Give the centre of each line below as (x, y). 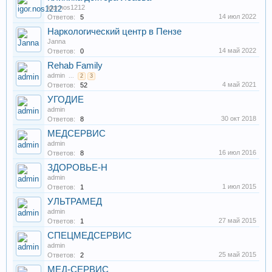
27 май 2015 (237, 220)
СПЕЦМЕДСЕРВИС (90, 236)
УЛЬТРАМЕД (75, 202)
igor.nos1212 (66, 7)
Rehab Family (75, 66)
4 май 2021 (239, 84)
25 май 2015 (237, 254)
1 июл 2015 (239, 186)
